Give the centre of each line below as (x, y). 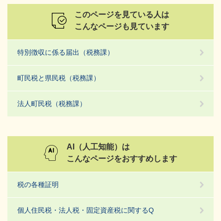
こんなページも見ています (122, 27)
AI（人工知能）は (98, 147)
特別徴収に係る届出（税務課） (66, 53)
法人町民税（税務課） (52, 104)
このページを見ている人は (122, 15)
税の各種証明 (38, 185)
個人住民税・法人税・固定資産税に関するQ (86, 210)
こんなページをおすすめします (122, 159)
